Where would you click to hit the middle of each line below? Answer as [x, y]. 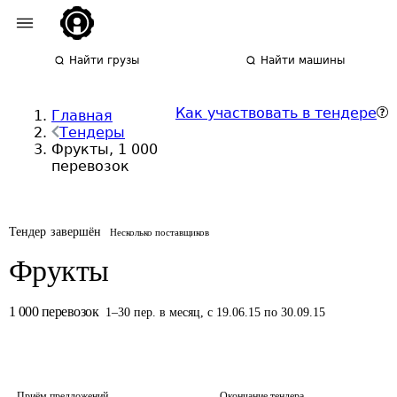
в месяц [180, 312]
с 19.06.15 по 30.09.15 [267, 312]
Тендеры [92, 132]
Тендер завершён [55, 232]
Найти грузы [105, 60]
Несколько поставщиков [160, 232]
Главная [82, 116]
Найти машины [303, 60]
